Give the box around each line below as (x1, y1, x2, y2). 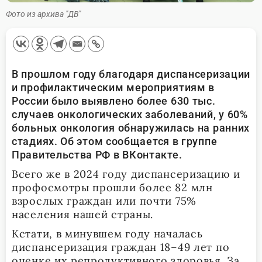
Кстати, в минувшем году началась (12, 226, 203, 240)
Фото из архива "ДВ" (6, 9, 81, 19)
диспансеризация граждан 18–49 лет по (12, 240, 230, 254)
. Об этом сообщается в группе (54, 135, 218, 147)
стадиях (12, 135, 54, 147)
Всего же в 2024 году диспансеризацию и (12, 167, 240, 181)
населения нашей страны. (12, 207, 154, 221)
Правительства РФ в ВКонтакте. (12, 148, 182, 161)
